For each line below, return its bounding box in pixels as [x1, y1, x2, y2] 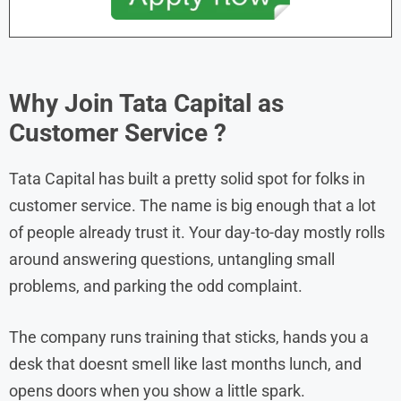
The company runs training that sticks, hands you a [9, 327, 369, 346]
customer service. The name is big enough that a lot [9, 195, 376, 215]
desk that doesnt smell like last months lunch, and [9, 354, 362, 373]
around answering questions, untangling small [9, 249, 335, 269]
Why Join [9, 88, 119, 118]
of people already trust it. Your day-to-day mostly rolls [9, 222, 385, 242]
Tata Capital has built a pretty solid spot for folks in [9, 168, 365, 188]
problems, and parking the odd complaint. [9, 276, 303, 295]
